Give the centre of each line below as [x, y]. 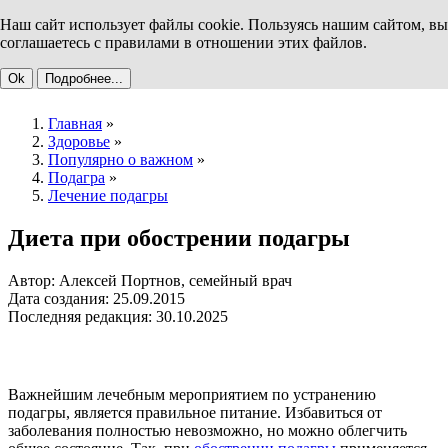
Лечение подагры [108, 196]
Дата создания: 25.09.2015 [96, 299]
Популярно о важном [120, 160]
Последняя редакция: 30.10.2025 [118, 317]
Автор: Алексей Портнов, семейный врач [150, 281]
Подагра [76, 178]
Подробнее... [84, 78]
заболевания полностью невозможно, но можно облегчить [207, 431]
